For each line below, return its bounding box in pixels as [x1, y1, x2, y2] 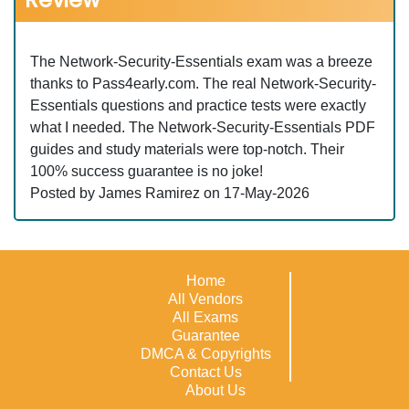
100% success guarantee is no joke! [30, 163, 263, 180]
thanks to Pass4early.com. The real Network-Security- [30, 76, 376, 92]
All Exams [173, 309, 238, 326]
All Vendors [168, 291, 243, 308]
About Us [185, 383, 246, 399]
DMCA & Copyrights [140, 346, 271, 362]
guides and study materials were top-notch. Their [30, 142, 344, 158]
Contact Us [169, 364, 242, 381]
